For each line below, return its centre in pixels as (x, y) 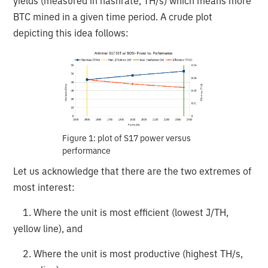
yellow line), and (48, 229)
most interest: (45, 188)
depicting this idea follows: (71, 33)
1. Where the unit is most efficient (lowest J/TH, (121, 213)
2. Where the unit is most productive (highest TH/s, (128, 254)
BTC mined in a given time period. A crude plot (113, 17)
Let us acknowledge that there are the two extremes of (133, 171)
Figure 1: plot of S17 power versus (126, 138)
